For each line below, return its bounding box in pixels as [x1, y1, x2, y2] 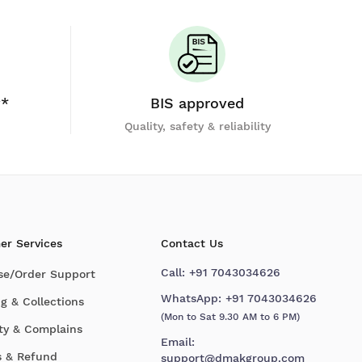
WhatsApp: [161, 292, 222, 305]
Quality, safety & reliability [124, 120, 271, 133]
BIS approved [150, 95, 244, 112]
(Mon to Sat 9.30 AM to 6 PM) [161, 311, 301, 322]
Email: [161, 335, 196, 348]
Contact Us [161, 237, 224, 250]
